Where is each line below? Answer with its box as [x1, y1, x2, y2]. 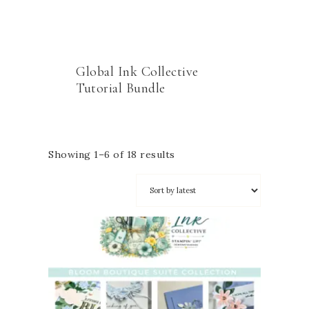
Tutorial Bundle [76, 80, 166, 97]
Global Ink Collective [76, 63, 199, 80]
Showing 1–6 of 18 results [48, 148, 175, 161]
